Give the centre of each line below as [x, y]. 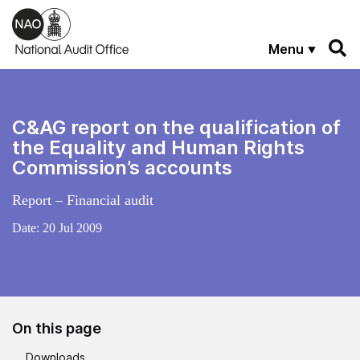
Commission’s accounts [122, 167]
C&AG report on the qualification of [176, 127]
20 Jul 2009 [72, 227]
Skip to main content [68, 14]
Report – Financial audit [83, 200]
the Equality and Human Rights [158, 147]
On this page [57, 328]
